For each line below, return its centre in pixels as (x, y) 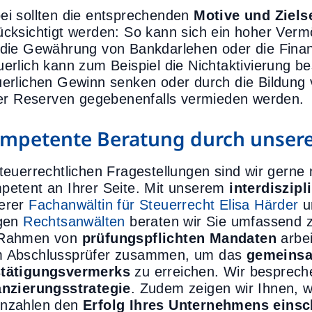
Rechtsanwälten (74, 221)
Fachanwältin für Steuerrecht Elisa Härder (164, 205)
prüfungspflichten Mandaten (179, 238)
